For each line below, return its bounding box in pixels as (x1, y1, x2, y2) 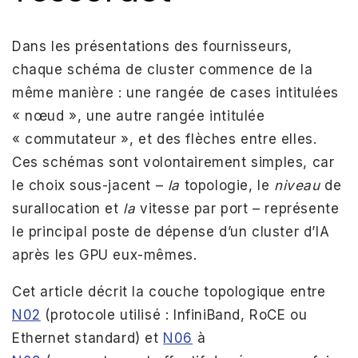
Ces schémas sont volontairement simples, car (12, 154, 335, 170)
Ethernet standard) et (12, 330, 164, 346)
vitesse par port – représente (135, 201, 340, 217)
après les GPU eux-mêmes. (12, 247, 197, 263)
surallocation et (12, 201, 124, 217)
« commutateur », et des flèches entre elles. (12, 131, 317, 147)
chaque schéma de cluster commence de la (12, 62, 313, 78)
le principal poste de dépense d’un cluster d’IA (12, 224, 330, 240)
